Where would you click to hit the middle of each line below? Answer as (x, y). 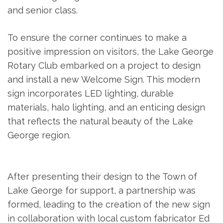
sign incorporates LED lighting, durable (91, 94)
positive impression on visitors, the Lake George (111, 52)
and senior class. (43, 10)
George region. (39, 135)
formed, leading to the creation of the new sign (109, 205)
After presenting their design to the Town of (102, 177)
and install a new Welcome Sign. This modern (104, 80)
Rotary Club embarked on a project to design (104, 66)
